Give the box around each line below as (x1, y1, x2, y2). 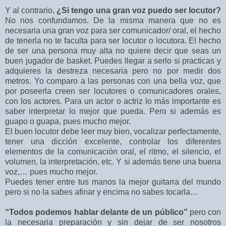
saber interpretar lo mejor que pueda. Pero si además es (5, 106, 221, 116)
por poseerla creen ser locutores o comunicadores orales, (5, 86, 221, 95)
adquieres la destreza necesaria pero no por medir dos (5, 66, 221, 75)
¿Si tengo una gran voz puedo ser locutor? (56, 6, 221, 15)
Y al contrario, (5, 6, 57, 15)
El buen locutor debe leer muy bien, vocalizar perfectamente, (5, 127, 221, 136)
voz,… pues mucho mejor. (5, 167, 97, 176)
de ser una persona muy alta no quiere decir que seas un (5, 46, 221, 55)
